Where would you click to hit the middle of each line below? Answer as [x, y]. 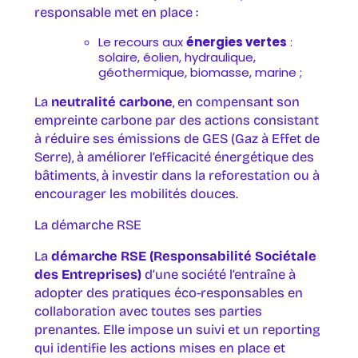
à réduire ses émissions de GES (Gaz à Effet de [177, 139]
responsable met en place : [116, 13]
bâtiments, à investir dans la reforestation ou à [177, 176]
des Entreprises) [88, 275]
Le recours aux [142, 42]
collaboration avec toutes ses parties [148, 312]
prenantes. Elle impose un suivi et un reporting [177, 330]
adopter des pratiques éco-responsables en [168, 293]
